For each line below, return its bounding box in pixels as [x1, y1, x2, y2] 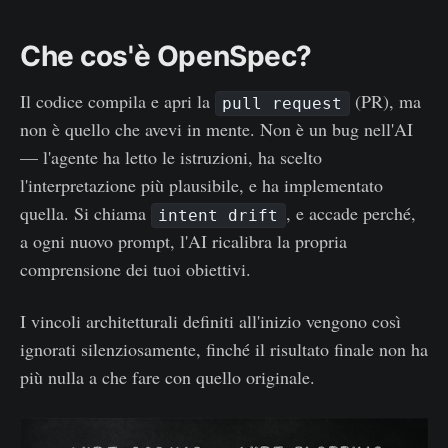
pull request [222, 93, 343, 113]
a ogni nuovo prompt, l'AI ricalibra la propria [20, 228, 347, 253]
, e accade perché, [285, 200, 416, 225]
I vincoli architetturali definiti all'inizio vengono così [20, 308, 401, 333]
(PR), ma [349, 88, 421, 113]
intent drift [158, 205, 279, 225]
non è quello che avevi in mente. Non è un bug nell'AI [20, 116, 413, 141]
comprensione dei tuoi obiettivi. [20, 256, 251, 281]
